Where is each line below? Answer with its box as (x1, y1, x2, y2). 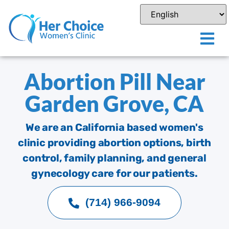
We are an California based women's (25, 121, 204, 133)
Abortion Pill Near (24, 68, 205, 95)
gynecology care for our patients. (31, 167, 198, 179)
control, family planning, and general (22, 152, 207, 164)
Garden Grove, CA (25, 90, 204, 117)
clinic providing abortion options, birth (18, 136, 211, 149)
